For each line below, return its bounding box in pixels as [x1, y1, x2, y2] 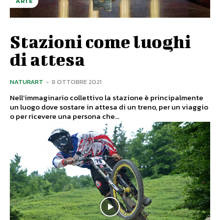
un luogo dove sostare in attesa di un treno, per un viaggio [10, 101, 208, 112]
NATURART [10, 77, 43, 86]
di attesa [10, 48, 85, 69]
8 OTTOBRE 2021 [52, 77, 102, 86]
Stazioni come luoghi [10, 30, 191, 52]
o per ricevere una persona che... [10, 110, 119, 122]
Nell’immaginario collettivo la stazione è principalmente [10, 91, 203, 103]
